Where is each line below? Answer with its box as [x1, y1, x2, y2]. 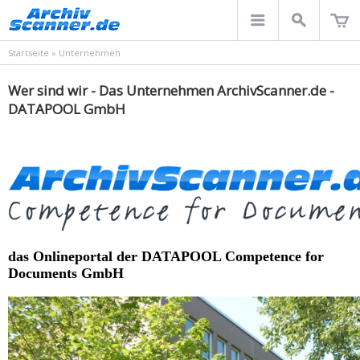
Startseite [8, 47, 49, 59]
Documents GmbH [8, 265, 124, 281]
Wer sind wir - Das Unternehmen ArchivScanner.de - [8, 81, 334, 100]
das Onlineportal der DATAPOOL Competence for [8, 248, 324, 264]
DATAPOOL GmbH [8, 100, 125, 118]
